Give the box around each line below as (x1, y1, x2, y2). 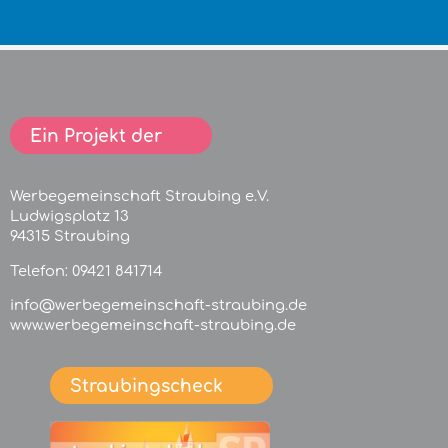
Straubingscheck (70, 377, 223, 397)
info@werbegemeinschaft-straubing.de (10, 297, 307, 314)
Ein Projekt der (30, 127, 162, 147)
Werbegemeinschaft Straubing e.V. (10, 187, 269, 204)
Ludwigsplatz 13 (10, 207, 129, 224)
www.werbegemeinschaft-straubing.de (10, 317, 296, 334)
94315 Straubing (10, 227, 130, 244)
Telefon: (10, 262, 72, 279)
